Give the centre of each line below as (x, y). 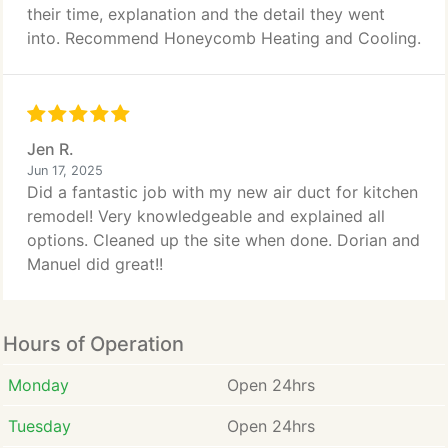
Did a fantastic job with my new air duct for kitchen (222, 192)
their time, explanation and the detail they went (206, 14)
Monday (38, 385)
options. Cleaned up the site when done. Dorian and (223, 240)
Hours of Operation (93, 344)
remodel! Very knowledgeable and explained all (206, 216)
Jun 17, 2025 (65, 170)
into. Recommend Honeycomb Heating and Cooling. (224, 38)
